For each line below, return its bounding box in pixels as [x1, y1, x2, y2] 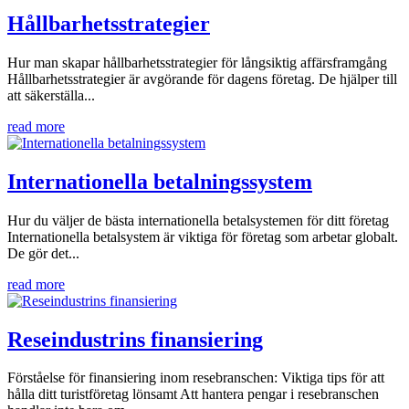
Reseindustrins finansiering [7, 327, 263, 351]
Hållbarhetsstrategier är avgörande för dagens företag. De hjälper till [7, 70, 397, 87]
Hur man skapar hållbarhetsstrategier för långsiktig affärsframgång [7, 54, 387, 70]
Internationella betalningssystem [7, 169, 312, 194]
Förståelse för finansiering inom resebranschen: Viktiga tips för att [7, 370, 384, 386]
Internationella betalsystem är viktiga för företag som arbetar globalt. [7, 228, 398, 245]
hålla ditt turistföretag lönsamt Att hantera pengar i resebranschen [7, 386, 379, 403]
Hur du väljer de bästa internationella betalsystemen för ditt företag [7, 212, 389, 228]
